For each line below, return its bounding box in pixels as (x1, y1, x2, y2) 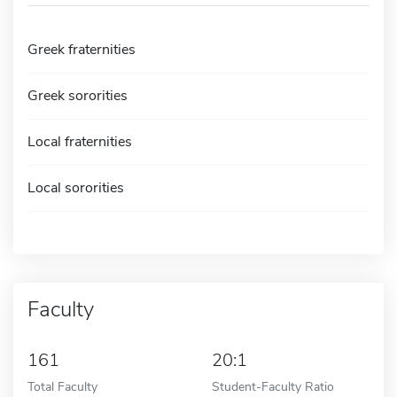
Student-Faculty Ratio (212, 377, 334, 395)
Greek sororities (27, 85, 128, 105)
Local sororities (27, 177, 124, 198)
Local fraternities (27, 131, 132, 152)
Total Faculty (27, 377, 97, 395)
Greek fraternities (27, 39, 136, 59)
